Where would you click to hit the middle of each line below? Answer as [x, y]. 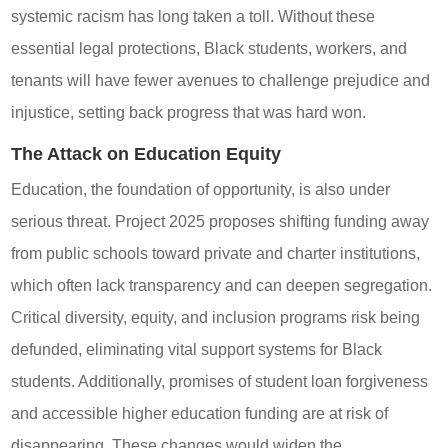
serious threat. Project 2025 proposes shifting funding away [220, 221]
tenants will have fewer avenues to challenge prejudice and [221, 80]
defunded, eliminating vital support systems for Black [197, 349]
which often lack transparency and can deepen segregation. [222, 285]
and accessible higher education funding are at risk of [200, 413]
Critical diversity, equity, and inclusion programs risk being [216, 317]
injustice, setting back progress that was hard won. [189, 112]
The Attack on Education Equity [146, 153]
